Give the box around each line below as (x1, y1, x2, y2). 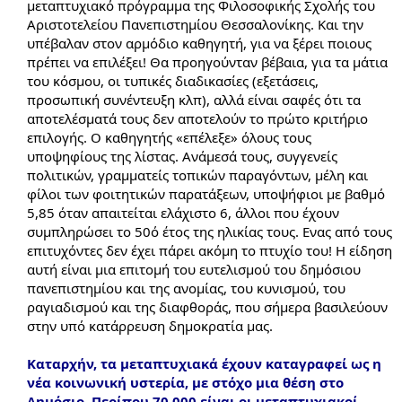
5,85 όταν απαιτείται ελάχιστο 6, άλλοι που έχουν (27, 203, 339, 222)
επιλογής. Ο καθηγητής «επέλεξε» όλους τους (27, 127, 311, 146)
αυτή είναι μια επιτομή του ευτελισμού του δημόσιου (27, 259, 361, 278)
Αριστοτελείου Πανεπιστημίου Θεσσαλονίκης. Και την (27, 14, 363, 33)
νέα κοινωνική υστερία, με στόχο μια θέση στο (27, 372, 344, 391)
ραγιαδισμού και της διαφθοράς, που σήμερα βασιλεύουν (27, 297, 388, 316)
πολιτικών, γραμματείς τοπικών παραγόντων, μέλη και (27, 165, 368, 184)
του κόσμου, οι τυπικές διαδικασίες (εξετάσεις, (27, 71, 319, 90)
